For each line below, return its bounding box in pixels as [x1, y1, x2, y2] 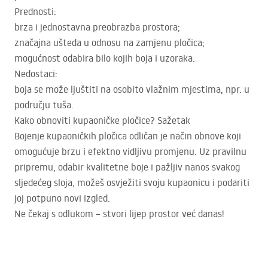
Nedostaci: [14, 68, 57, 80]
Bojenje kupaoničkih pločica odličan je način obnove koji [14, 130, 241, 142]
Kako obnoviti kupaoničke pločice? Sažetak [14, 114, 190, 127]
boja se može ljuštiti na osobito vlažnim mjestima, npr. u [14, 83, 249, 96]
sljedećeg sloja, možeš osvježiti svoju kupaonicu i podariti [14, 176, 249, 189]
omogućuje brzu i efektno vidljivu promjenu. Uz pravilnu [14, 145, 246, 158]
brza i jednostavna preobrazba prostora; [14, 21, 180, 33]
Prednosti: [14, 5, 56, 18]
